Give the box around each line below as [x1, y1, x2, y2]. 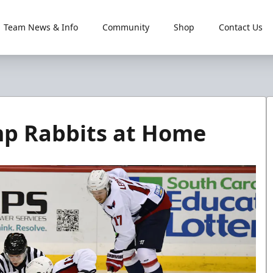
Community [102, 21, 149, 33]
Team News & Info [3, 21, 78, 33]
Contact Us [218, 21, 263, 33]
